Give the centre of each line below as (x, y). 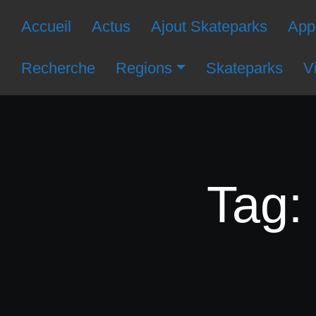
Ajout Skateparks (209, 26)
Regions (144, 68)
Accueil (47, 26)
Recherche (59, 68)
